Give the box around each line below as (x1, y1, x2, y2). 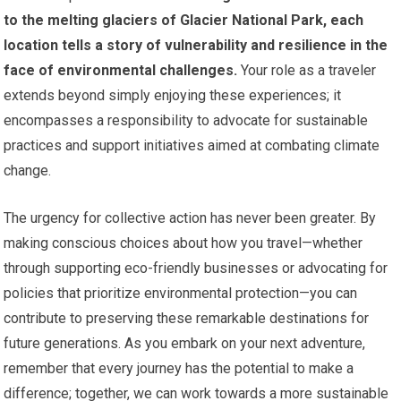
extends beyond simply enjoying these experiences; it (4, 87, 342, 105)
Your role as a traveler (237, 62, 377, 80)
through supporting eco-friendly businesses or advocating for (4, 260, 388, 277)
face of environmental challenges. (4, 62, 238, 80)
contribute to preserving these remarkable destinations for (4, 310, 370, 328)
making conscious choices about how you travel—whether (4, 235, 363, 252)
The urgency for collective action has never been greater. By (4, 209, 377, 227)
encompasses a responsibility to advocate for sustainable (4, 112, 369, 130)
